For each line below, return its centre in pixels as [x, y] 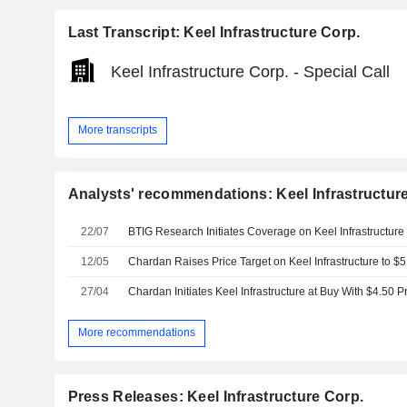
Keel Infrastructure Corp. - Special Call [250, 72]
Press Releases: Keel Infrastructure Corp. [216, 396]
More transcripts [117, 130]
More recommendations [136, 333]
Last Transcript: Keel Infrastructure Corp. [214, 32]
